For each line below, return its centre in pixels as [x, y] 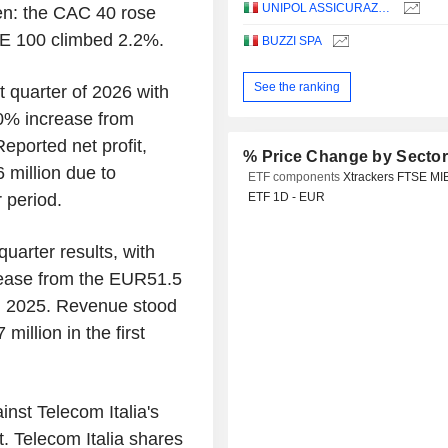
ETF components [296, 177]
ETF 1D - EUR [287, 197]
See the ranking [297, 86]
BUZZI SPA [292, 41]
